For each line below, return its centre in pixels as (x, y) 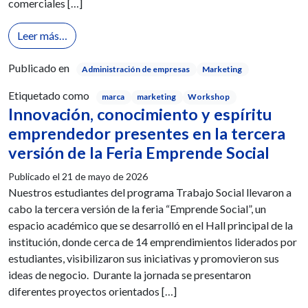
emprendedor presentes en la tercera (147, 133)
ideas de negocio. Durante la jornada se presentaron (130, 274)
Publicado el (35, 176)
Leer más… (42, 36)
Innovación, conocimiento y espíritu (140, 114)
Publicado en (39, 68)
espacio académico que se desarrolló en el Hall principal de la (151, 225)
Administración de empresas (135, 69)
